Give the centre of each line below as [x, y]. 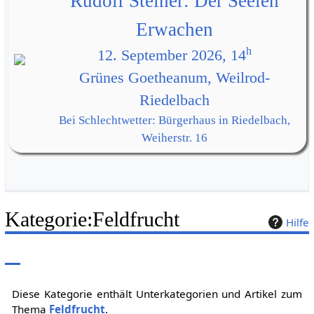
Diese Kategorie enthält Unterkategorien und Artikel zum [157, 294]
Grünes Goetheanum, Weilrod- [174, 78]
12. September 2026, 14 [171, 56]
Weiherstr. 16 [174, 138]
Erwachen [174, 30]
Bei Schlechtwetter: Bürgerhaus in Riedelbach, [174, 121]
